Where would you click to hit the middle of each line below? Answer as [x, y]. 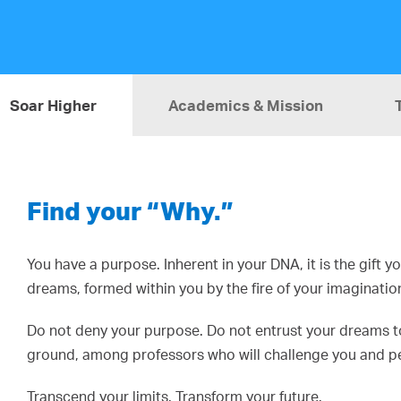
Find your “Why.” [131, 211]
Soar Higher [54, 105]
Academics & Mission [246, 105]
